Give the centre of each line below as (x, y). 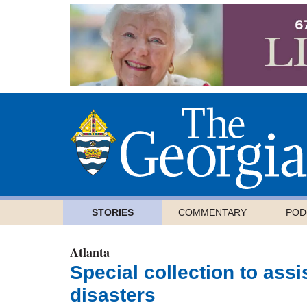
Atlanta (90, 253)
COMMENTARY (212, 213)
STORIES (113, 213)
